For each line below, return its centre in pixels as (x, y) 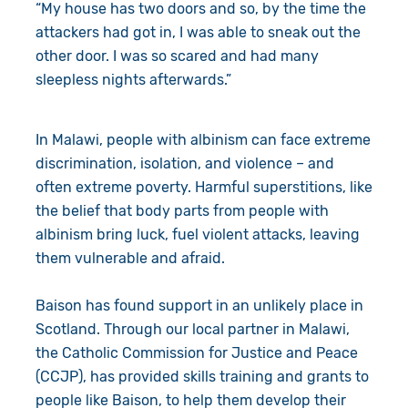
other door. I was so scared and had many (177, 56)
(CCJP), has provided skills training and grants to (202, 376)
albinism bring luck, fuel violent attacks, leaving (197, 234)
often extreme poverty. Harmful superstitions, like (204, 187)
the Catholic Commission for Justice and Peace (196, 352)
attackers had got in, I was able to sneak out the (198, 32)
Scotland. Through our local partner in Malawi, (192, 329)
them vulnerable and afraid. (130, 258)
